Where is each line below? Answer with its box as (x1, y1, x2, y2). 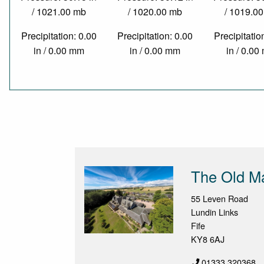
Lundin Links (191, 206, 239, 219)
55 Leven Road (191, 192, 249, 205)
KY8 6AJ (191, 233, 225, 246)
